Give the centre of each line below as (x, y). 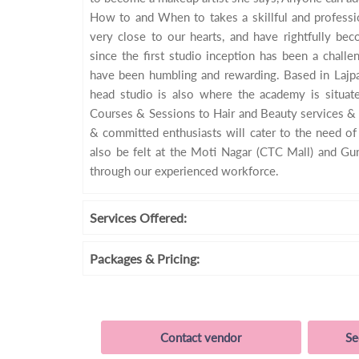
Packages (117, 259)
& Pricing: (172, 259)
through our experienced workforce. (184, 171)
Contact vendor (201, 338)
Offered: (163, 218)
